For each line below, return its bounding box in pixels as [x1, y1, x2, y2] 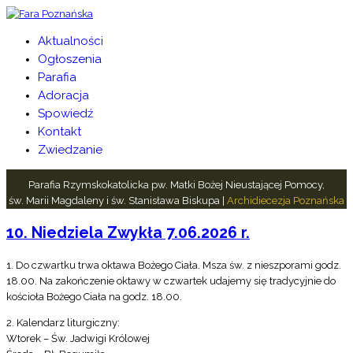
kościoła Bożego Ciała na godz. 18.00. [6, 291, 182, 303]
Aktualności [38, 34, 103, 48]
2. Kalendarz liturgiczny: [6, 317, 120, 329]
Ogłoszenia [38, 52, 102, 66]
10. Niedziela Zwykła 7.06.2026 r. [6, 224, 250, 243]
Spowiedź [38, 106, 93, 121]
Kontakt [38, 124, 81, 139]
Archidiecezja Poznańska [227, 195, 344, 206]
